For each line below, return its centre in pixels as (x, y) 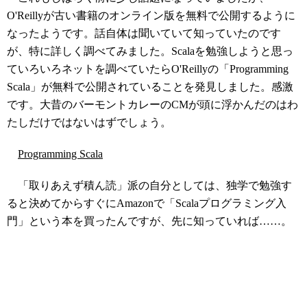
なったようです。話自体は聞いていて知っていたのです (144, 33)
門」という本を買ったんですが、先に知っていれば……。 (149, 221)
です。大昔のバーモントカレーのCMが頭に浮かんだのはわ (152, 105)
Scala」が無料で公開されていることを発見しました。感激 (150, 87)
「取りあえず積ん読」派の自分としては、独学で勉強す (149, 185)
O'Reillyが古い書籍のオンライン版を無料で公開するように (151, 15)
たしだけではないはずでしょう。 (89, 122)
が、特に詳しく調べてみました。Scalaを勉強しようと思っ (150, 51)
